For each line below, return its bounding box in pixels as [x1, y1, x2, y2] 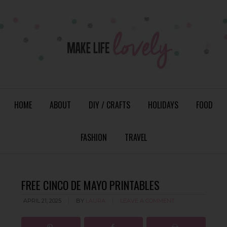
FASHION [80, 131, 107, 143]
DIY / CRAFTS [89, 99, 130, 111]
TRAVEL [124, 131, 147, 143]
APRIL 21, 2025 [23, 197, 62, 204]
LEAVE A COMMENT [120, 197, 175, 204]
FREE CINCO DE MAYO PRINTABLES [21, 177, 160, 193]
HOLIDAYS [148, 99, 178, 111]
